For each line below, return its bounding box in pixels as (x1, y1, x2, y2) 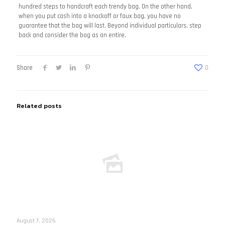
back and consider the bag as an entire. (18, 31, 126, 39)
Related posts (17, 101, 62, 110)
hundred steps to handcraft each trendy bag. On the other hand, (18, 3, 192, 11)
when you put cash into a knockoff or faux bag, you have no (18, 12, 181, 20)
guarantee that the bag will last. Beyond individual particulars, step (18, 22, 201, 30)
